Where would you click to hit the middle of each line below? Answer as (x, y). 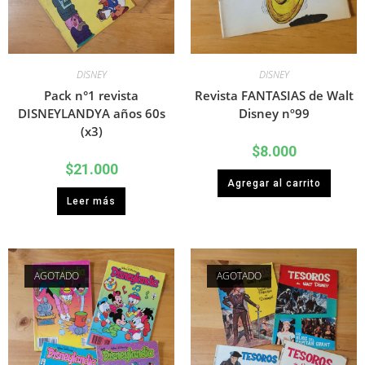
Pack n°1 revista (91, 96)
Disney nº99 (274, 114)
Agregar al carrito (274, 184)
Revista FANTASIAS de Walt (274, 96)
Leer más (91, 202)
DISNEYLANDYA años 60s (91, 114)
